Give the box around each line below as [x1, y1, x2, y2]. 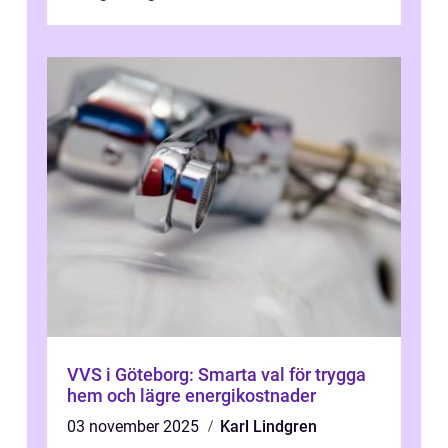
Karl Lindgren [220, 417, 317, 436]
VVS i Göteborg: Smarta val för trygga [67, 364, 366, 385]
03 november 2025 [67, 417, 203, 436]
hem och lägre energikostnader [67, 385, 316, 406]
